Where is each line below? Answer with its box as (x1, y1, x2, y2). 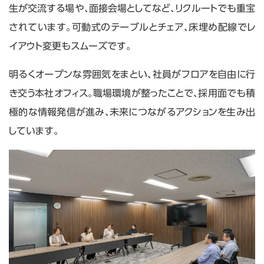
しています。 (9, 126, 59, 136)
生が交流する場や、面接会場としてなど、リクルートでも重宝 (9, 3, 255, 13)
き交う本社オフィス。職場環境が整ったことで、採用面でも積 (9, 88, 255, 98)
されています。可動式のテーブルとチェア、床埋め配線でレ (9, 22, 255, 32)
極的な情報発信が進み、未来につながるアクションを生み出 (9, 107, 255, 117)
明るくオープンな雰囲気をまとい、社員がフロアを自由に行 (9, 69, 255, 79)
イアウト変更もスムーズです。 (9, 41, 131, 51)
